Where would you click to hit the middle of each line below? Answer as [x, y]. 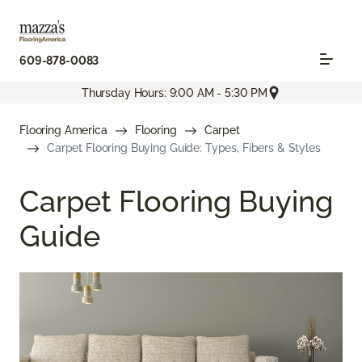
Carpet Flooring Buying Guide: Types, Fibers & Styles [184, 148]
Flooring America [63, 130]
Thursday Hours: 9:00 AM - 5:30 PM [175, 93]
